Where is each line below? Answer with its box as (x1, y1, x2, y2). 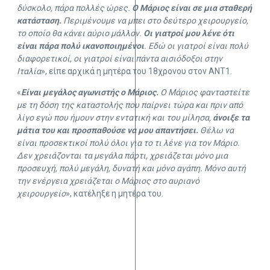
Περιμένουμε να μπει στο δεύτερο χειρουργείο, (61, 16, 248, 26)
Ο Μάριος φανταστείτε (159, 87, 250, 98)
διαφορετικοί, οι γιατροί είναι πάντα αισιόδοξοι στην (17, 54, 222, 64)
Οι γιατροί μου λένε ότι (142, 28, 234, 39)
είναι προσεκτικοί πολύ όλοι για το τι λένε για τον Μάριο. (17, 138, 240, 148)
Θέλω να (198, 125, 234, 136)
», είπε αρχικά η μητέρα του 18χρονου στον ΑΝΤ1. (41, 66, 232, 77)
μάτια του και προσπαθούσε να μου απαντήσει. (17, 125, 198, 136)
